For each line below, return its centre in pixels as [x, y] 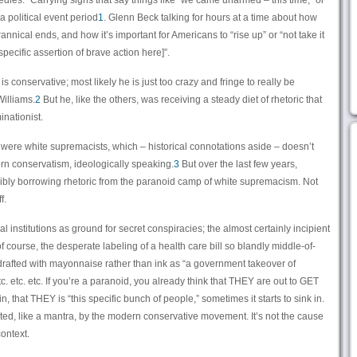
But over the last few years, [238, 164]
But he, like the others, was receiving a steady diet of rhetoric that [181, 100]
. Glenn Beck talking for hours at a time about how [210, 18]
